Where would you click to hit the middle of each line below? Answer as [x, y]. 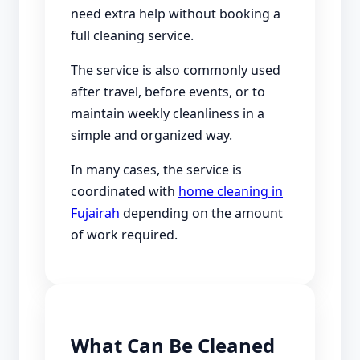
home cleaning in [231, 191]
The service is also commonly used [176, 70]
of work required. [124, 234]
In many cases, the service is [156, 169]
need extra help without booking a [176, 13]
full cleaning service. [132, 35]
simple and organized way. [151, 135]
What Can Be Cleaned [173, 345]
